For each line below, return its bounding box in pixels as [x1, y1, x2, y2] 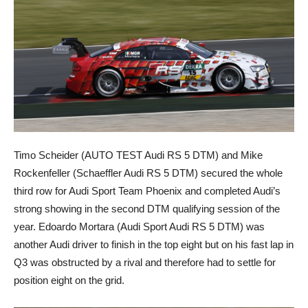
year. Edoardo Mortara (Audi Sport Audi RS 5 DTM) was [14, 220, 265, 232]
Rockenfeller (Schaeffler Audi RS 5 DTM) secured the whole [14, 166, 283, 179]
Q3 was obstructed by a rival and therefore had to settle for [14, 256, 276, 268]
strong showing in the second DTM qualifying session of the [14, 202, 280, 214]
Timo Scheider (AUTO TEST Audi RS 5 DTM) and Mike [14, 148, 263, 161]
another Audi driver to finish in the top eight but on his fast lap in [14, 238, 294, 250]
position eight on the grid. [14, 274, 124, 286]
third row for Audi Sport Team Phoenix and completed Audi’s [14, 184, 280, 197]
